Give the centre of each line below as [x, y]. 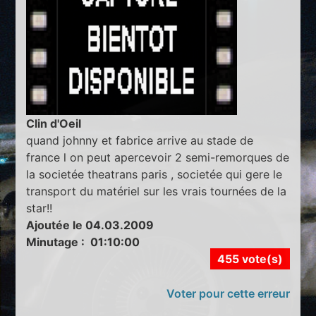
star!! [39, 208]
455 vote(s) [250, 259]
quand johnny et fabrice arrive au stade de [140, 141]
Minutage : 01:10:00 [83, 242]
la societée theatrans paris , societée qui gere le [154, 175]
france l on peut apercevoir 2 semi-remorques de [158, 158]
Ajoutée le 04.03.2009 [90, 225]
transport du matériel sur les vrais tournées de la [157, 192]
